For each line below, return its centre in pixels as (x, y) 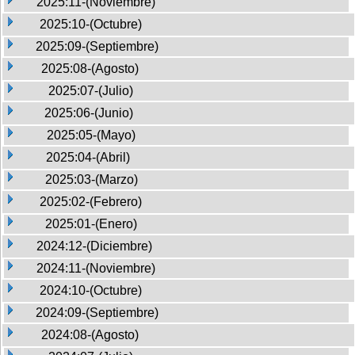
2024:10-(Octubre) (91, 290)
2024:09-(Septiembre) (97, 312)
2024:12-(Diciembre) (94, 246)
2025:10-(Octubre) (91, 24)
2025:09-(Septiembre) (97, 46)
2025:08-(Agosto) (90, 68)
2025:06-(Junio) (89, 113)
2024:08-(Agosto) (90, 334)
